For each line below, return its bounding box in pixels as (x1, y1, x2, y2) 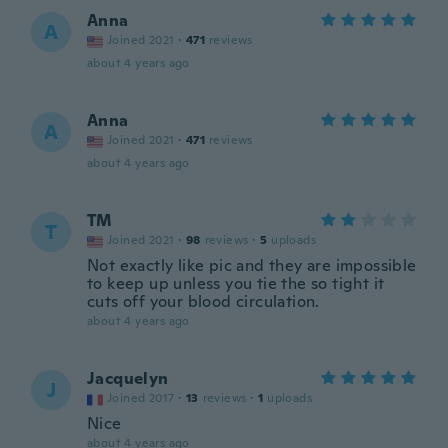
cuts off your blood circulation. (87, 291, 320, 312)
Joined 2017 (107, 390, 175, 406)
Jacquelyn (87, 368, 169, 389)
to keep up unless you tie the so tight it (87, 273, 385, 294)
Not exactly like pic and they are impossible (87, 255, 417, 276)
